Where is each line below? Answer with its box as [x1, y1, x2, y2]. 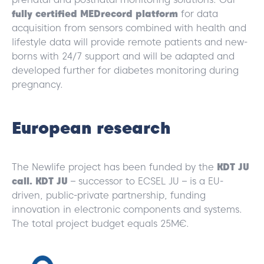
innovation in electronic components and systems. [12, 203, 242, 215]
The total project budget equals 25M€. [12, 217, 189, 229]
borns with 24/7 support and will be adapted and [12, 50, 235, 62]
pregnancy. [12, 78, 63, 90]
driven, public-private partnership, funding [12, 189, 206, 201]
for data [178, 8, 218, 19]
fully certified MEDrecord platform [12, 8, 178, 19]
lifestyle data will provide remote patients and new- [12, 36, 247, 48]
